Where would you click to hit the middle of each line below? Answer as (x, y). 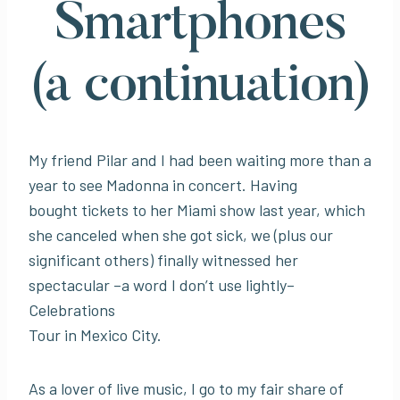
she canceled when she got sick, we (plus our (181, 234)
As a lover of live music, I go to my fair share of (186, 388)
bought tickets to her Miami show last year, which (197, 209)
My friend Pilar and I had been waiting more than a (200, 159)
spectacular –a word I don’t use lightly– (162, 284)
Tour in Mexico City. (95, 334)
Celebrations (72, 309)
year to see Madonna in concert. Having (163, 184)
